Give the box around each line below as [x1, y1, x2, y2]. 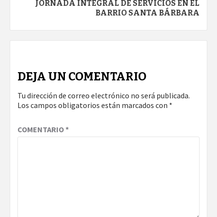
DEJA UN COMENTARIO [17, 70, 146, 84]
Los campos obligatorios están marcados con [17, 100, 169, 110]
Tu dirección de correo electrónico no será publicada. [17, 91, 190, 101]
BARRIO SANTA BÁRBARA [95, 8, 200, 18]
